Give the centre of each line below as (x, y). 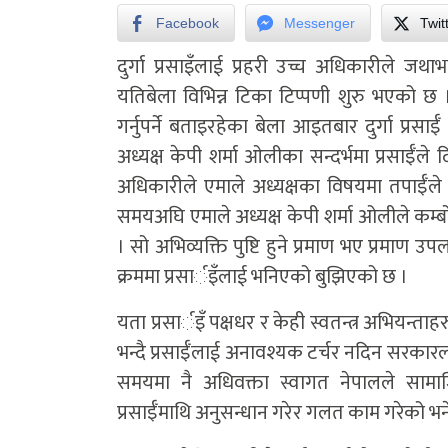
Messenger (319, 23)
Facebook (187, 23)
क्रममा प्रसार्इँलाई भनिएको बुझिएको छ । (262, 277)
